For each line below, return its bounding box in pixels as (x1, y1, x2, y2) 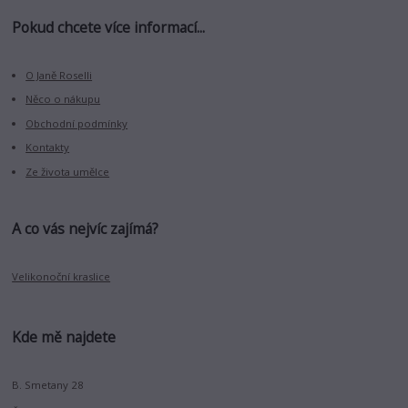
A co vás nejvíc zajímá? (12, 219, 159, 240)
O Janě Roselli (25, 67, 93, 82)
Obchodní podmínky (25, 116, 128, 130)
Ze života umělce (25, 164, 110, 178)
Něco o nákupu (25, 92, 101, 107)
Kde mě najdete (12, 327, 117, 348)
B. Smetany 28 (12, 378, 85, 393)
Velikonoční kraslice (12, 270, 111, 284)
